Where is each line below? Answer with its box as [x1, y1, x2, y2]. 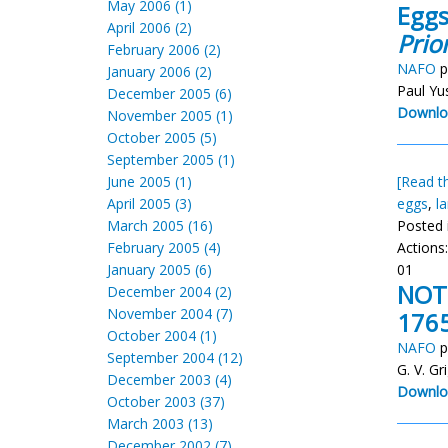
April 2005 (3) [107, 194, 192, 213]
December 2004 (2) [107, 282, 232, 301]
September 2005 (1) [107, 150, 235, 169]
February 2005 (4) [107, 238, 221, 257]
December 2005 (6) [107, 84, 232, 103]
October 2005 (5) [107, 128, 217, 147]
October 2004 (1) [107, 326, 217, 345]
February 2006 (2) [107, 40, 221, 59]
